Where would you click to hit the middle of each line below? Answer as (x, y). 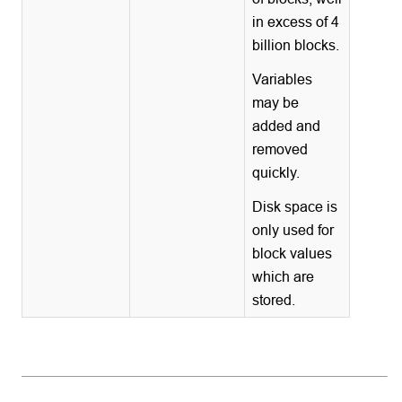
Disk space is (295, 206)
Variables (283, 79)
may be (276, 102)
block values (293, 253)
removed (280, 149)
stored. (274, 299)
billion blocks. (296, 44)
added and (287, 125)
